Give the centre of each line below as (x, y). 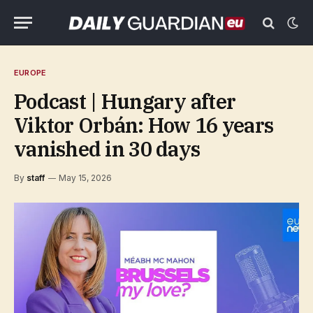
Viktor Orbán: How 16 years (144, 125)
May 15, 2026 (85, 178)
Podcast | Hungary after (125, 101)
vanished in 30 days (107, 149)
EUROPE (30, 73)
